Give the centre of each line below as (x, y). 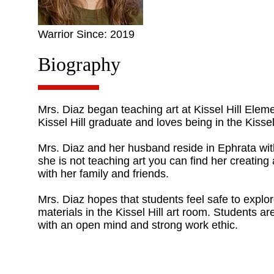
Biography (79, 65)
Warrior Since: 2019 (86, 34)
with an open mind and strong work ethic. (138, 225)
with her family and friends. (105, 174)
